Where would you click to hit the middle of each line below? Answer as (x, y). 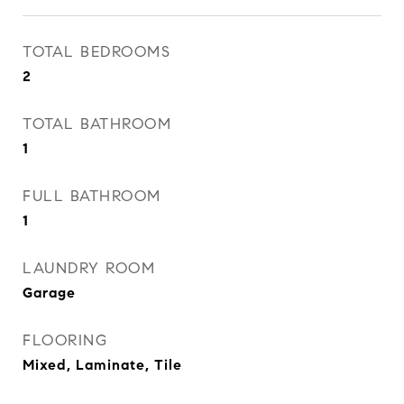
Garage (49, 293)
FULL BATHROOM (92, 196)
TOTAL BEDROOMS (96, 52)
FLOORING (65, 340)
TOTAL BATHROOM (97, 124)
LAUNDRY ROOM (89, 268)
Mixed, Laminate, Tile (102, 365)
